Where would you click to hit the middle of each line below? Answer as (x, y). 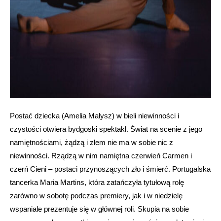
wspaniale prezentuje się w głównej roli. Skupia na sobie (99, 209)
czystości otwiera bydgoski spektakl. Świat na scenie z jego (106, 129)
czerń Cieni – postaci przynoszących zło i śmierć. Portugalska (110, 169)
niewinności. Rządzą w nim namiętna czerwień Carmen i (101, 155)
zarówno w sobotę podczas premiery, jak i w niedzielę (96, 195)
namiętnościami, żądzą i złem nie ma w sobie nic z (92, 142)
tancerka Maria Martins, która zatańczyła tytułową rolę (97, 182)
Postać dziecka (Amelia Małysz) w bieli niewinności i (94, 115)
